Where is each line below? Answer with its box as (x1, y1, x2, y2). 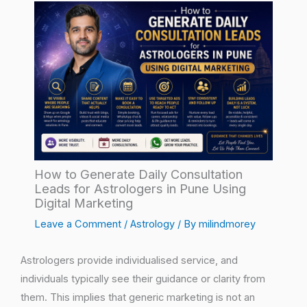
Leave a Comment (34, 218, 121, 231)
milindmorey (199, 218, 256, 231)
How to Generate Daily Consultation (34, 167, 243, 182)
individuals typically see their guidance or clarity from (21, 273, 265, 286)
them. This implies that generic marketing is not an (21, 291, 255, 304)
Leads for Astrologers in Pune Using (34, 181, 246, 197)
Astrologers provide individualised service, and (21, 254, 238, 267)
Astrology (130, 218, 175, 231)
